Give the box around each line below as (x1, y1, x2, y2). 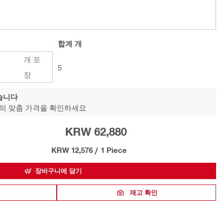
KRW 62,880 (65, 125, 127, 138)
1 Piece (100, 146, 127, 154)
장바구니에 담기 (35, 167, 82, 175)
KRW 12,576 (51, 146, 93, 154)
